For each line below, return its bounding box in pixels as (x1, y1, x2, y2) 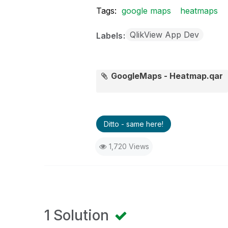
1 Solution (44, 207, 112, 224)
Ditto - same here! (103, 120, 163, 128)
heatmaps (180, 6, 218, 16)
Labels (96, 31, 125, 41)
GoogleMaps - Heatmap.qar (111, 71, 223, 81)
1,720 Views (108, 142, 149, 151)
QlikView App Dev (129, 30, 199, 40)
